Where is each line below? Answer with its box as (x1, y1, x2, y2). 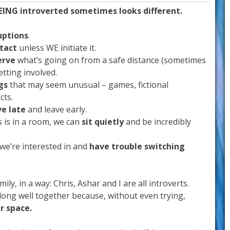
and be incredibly (124, 116, 191, 127)
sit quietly (82, 116, 124, 127)
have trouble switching (89, 141, 185, 152)
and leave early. (26, 104, 87, 115)
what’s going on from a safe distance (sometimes (15, 54, 206, 66)
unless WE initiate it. (17, 42, 96, 53)
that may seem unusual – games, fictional (8, 79, 168, 90)
